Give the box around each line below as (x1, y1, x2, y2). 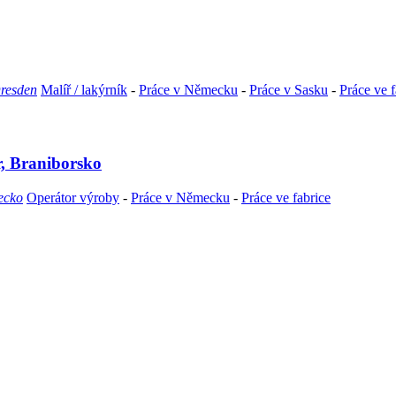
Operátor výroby (27, 190, 119, 206)
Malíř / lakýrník (41, 82, 127, 98)
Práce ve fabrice (241, 190, 331, 206)
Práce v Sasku (249, 82, 328, 98)
